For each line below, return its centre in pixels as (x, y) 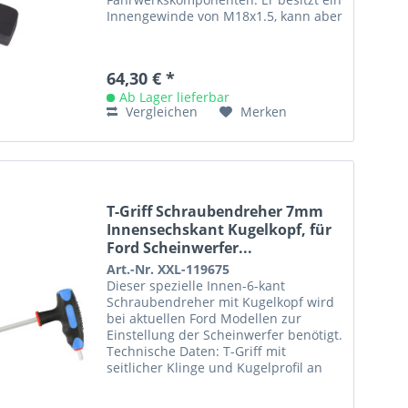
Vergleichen (160, 112)
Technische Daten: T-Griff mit (197, 352)
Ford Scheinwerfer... (180, 248)
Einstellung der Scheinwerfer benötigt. (225, 335)
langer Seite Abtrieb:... (175, 384)
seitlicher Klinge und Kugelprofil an (215, 368)
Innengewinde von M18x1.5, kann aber (225, 16)
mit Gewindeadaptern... (179, 33)
